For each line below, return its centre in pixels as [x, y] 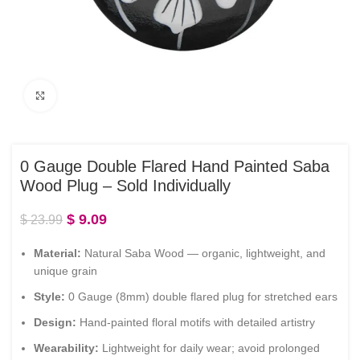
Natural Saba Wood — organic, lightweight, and [203, 253]
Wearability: [66, 348]
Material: [57, 253]
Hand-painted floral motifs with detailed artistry [196, 322]
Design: [55, 322]
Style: [49, 297]
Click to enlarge [95, 95]
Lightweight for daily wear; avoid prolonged [209, 348]
